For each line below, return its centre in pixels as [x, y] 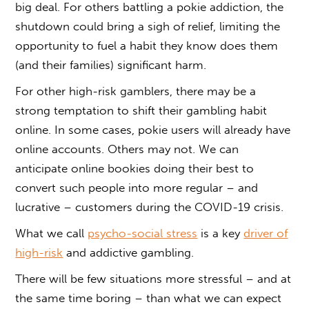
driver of [266, 233]
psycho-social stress [143, 233]
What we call [52, 233]
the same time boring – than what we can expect [149, 298]
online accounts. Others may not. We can [127, 149]
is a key [221, 233]
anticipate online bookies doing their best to [135, 168]
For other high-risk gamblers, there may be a [136, 91]
